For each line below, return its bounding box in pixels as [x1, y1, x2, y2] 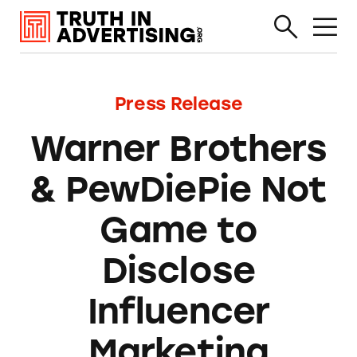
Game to [99, 207, 258, 251]
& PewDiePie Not [29, 167, 328, 210]
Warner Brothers [29, 126, 328, 170]
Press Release [114, 92, 243, 115]
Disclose [102, 248, 255, 292]
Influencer [87, 288, 270, 332]
